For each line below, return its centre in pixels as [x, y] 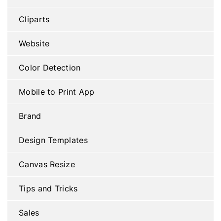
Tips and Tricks [48, 188]
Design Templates [53, 140]
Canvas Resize [47, 164]
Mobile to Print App [57, 92]
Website [34, 43]
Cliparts [34, 19]
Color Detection [50, 68]
